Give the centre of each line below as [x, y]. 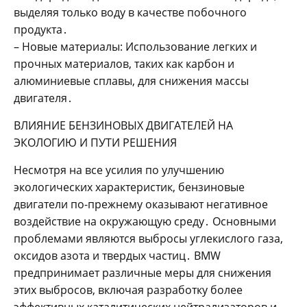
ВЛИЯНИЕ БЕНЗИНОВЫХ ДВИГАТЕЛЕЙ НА [123, 126]
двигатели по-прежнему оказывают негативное [141, 205]
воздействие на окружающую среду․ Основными [145, 222]
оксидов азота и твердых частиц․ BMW [117, 256]
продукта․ [41, 30]
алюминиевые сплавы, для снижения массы [131, 81]
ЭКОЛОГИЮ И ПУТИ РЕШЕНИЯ [95, 143]
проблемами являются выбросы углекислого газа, [148, 239]
